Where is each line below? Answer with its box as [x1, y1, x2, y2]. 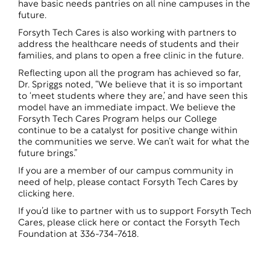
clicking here [18, 190, 72, 199]
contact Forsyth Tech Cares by [108, 178, 238, 187]
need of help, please [18, 178, 108, 187]
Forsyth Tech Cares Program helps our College [18, 115, 217, 124]
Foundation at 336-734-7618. [18, 230, 139, 239]
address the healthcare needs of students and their [18, 40, 239, 49]
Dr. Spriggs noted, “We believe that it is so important [18, 81, 243, 90]
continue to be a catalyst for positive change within [18, 127, 237, 136]
